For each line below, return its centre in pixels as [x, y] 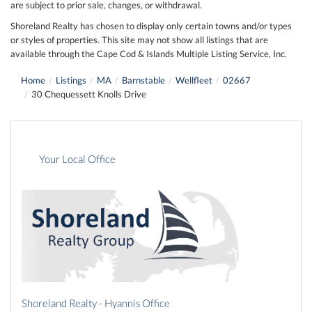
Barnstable [143, 80]
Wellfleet [194, 80]
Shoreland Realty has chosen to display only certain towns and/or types [151, 25]
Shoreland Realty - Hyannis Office [96, 304]
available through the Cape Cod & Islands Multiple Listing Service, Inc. [149, 53]
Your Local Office [77, 159]
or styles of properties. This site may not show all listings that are [139, 39]
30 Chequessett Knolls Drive [89, 94]
